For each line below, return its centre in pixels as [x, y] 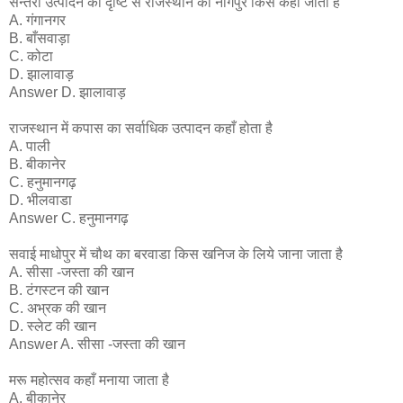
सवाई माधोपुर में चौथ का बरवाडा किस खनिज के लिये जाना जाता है [176, 255]
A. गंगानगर [37, 21]
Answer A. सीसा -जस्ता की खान [97, 345]
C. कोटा [31, 57]
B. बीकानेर [37, 165]
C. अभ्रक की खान [58, 309]
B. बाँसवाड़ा [40, 39]
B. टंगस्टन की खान [59, 291]
